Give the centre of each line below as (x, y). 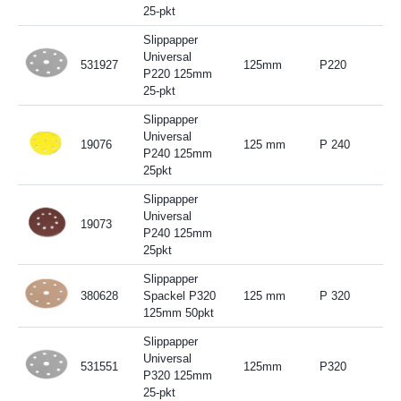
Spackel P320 (179, 295)
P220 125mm (177, 73)
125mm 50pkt (178, 312)
